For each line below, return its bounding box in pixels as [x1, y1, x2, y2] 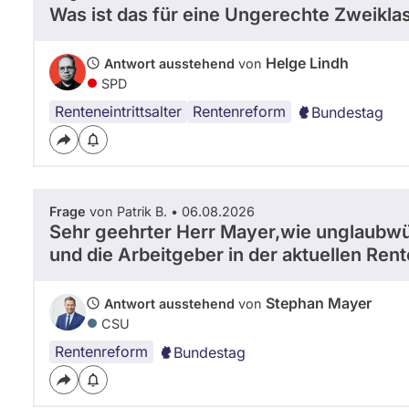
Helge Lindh [266, 53, 349, 72]
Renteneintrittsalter [55, 101, 182, 121]
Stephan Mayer [266, 293, 372, 312]
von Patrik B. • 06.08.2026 [86, 203, 255, 219]
